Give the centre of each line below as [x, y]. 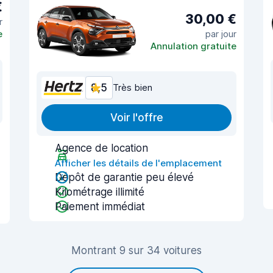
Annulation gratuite [193, 46]
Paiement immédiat [100, 207]
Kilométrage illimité [100, 192]
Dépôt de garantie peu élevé [124, 177]
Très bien [133, 87]
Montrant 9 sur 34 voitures [136, 250]
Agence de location [101, 148]
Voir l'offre [136, 118]
